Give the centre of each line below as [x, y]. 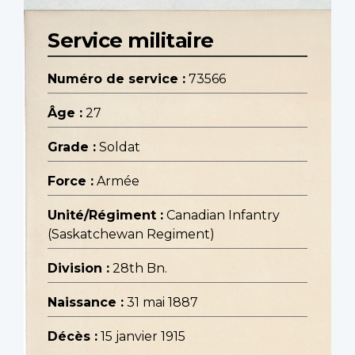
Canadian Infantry [223, 216]
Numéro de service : [116, 79]
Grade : [72, 147]
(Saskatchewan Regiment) [131, 235]
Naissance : [86, 303]
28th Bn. [140, 269]
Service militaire [131, 40]
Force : [71, 181]
